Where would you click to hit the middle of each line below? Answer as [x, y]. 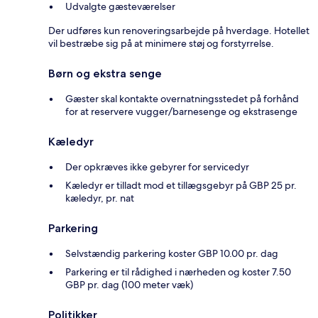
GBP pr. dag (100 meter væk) [129, 285]
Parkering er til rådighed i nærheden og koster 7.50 [178, 272]
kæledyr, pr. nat [100, 198]
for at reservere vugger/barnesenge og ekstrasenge [181, 112]
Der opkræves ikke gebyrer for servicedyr [157, 167]
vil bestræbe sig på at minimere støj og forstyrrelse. [161, 44]
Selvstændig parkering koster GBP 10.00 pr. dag [172, 254]
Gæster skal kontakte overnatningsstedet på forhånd [182, 99]
